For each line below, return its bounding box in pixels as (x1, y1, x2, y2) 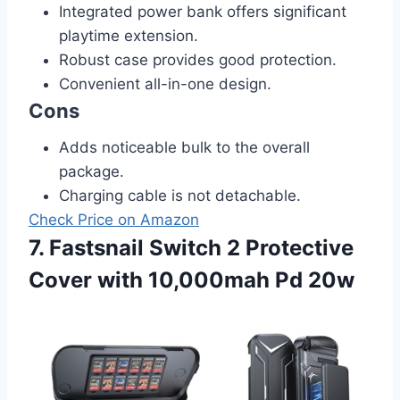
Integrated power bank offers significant (59, 2, 346, 21)
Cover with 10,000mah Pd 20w (29, 266, 354, 293)
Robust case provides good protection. (59, 50, 337, 69)
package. (59, 162, 124, 180)
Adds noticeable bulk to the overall (59, 137, 310, 156)
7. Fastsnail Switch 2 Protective (29, 234, 354, 261)
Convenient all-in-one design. (59, 74, 271, 93)
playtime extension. (59, 26, 198, 45)
